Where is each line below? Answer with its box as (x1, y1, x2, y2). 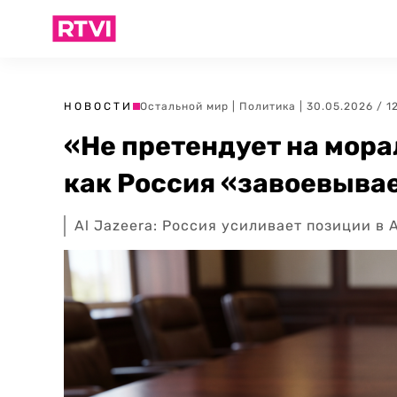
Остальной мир (140, 100, 229, 113)
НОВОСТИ (64, 100, 133, 113)
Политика (239, 100, 296, 113)
